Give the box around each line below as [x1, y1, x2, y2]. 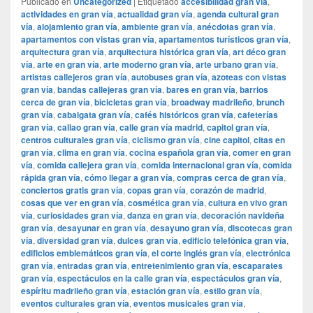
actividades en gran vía [21, 8, 113, 21]
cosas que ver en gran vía [21, 196, 124, 210]
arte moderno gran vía [103, 58, 191, 71]
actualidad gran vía [117, 8, 193, 21]
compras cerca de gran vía [177, 171, 284, 184]
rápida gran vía [21, 171, 80, 184]
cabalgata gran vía [57, 108, 131, 122]
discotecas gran [228, 221, 292, 235]
